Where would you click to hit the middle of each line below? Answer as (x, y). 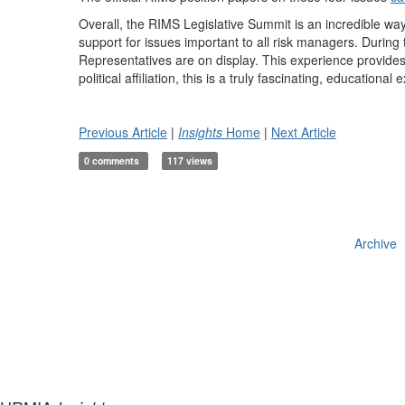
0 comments (113, 160)
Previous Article (123, 132)
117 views (189, 160)
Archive (375, 243)
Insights (200, 132)
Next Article (304, 132)
